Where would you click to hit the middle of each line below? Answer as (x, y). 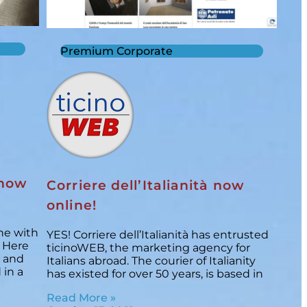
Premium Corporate (117, 51)
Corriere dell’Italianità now (145, 186)
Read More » (82, 297)
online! (72, 206)
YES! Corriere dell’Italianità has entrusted (158, 234)
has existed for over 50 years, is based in (155, 273)
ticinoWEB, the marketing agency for (149, 247)
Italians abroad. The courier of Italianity (151, 260)
